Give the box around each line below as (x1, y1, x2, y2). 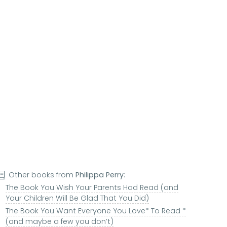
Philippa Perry (75, 170, 124, 180)
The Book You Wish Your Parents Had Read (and (5, 182, 178, 193)
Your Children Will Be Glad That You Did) (5, 193, 149, 204)
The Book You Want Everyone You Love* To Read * (5, 206, 186, 216)
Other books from (9, 170, 76, 180)
